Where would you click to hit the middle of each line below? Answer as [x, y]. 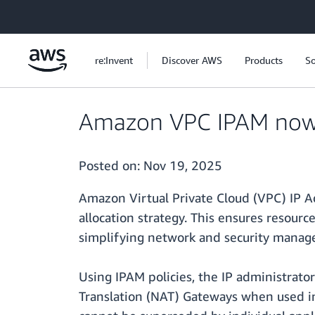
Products [264, 60]
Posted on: [111, 166]
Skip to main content [52, 14]
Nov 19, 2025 [183, 166]
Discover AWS [192, 60]
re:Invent [114, 60]
